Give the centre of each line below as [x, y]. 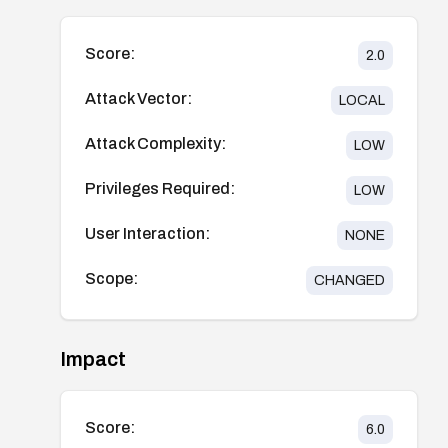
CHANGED [349, 280]
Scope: [111, 278]
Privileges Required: [160, 188]
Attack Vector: [138, 98]
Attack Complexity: [155, 143]
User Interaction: [147, 233]
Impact [93, 358]
